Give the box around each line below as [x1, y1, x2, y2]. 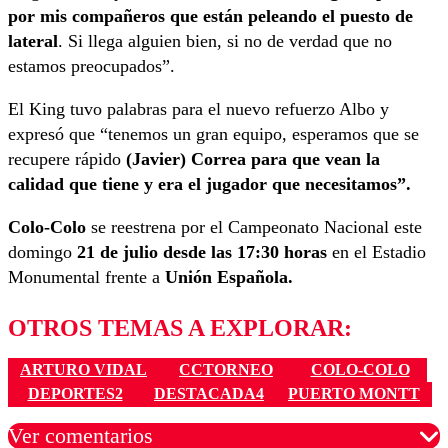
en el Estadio [332, 241, 426, 262]
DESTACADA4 [154, 385, 264, 403]
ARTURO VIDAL [20, 361, 147, 379]
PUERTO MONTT [288, 385, 420, 403]
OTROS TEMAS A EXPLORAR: [8, 314, 352, 341]
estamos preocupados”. [8, 55, 175, 76]
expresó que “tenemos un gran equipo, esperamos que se [8, 123, 419, 144]
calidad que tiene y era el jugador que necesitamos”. [8, 173, 411, 194]
